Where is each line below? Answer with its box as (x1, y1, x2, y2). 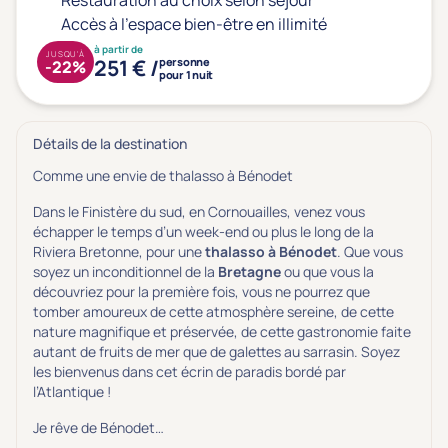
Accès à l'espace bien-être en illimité (61, 13, 327, 35)
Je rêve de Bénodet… (33, 418, 164, 437)
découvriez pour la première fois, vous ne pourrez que (33, 282, 370, 301)
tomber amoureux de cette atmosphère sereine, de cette (33, 302, 394, 321)
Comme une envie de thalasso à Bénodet (33, 166, 293, 185)
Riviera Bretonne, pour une (33, 242, 205, 261)
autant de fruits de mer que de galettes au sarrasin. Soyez (33, 342, 400, 361)
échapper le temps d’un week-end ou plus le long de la (33, 222, 374, 241)
